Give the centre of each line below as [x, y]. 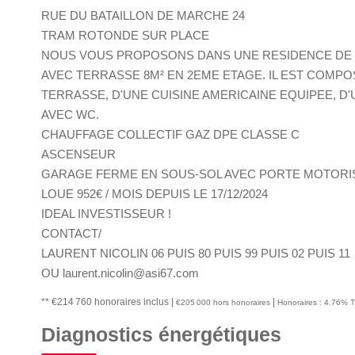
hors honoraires [242, 302]
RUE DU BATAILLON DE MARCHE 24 [143, 15]
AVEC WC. [70, 115]
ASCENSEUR [78, 154]
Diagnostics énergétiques [161, 334]
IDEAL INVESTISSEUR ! [106, 214]
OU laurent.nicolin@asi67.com [120, 273]
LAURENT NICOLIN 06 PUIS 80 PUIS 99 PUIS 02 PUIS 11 [196, 253]
